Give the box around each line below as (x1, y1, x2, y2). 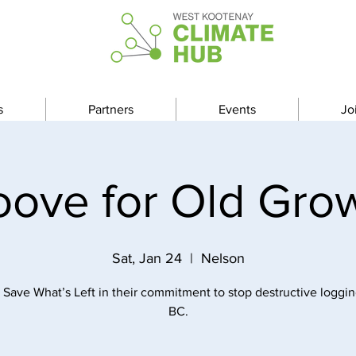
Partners (88, 103, 133, 116)
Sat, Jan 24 (111, 250, 182, 266)
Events (219, 103, 256, 116)
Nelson (200, 250, 245, 266)
